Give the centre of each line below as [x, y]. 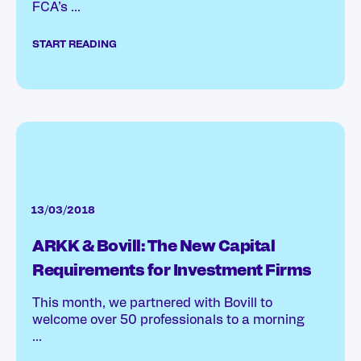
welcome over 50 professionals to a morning [168, 320]
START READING [75, 45]
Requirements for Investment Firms [172, 271]
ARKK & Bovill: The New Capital [154, 247]
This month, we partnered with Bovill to [152, 303]
